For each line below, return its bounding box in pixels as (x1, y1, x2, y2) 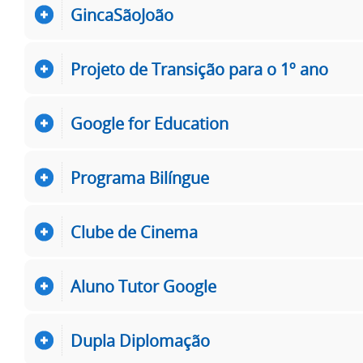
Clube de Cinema (70, 221, 198, 243)
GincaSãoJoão (70, 4, 173, 26)
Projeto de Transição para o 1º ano (70, 58, 328, 80)
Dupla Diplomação (70, 330, 210, 352)
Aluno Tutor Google (70, 275, 216, 297)
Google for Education (70, 113, 228, 135)
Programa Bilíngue (70, 167, 209, 189)
